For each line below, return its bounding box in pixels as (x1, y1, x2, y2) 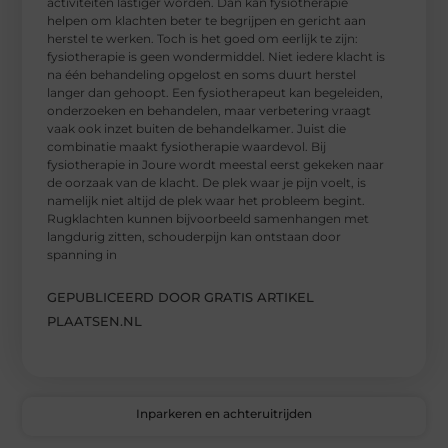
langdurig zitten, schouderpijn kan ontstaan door (47, 228, 342, 244)
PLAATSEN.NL (47, 312, 143, 329)
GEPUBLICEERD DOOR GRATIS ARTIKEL (47, 288, 315, 305)
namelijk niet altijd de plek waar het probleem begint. (47, 192, 366, 208)
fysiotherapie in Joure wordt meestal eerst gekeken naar (47, 156, 385, 172)
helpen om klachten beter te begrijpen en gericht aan (47, 12, 367, 28)
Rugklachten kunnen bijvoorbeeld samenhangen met (47, 210, 370, 226)
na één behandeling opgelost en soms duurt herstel (47, 66, 357, 82)
